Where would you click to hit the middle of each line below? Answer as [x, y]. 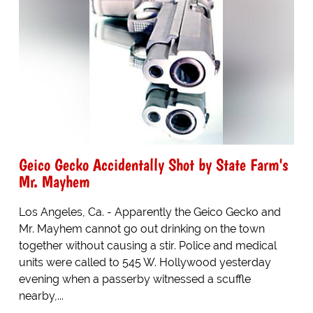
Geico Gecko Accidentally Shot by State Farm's [153, 164]
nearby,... [41, 296]
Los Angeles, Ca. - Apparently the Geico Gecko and [150, 212]
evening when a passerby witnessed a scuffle [134, 279]
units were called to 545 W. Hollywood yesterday [145, 262]
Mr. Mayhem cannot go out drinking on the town [141, 228]
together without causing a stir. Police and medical [147, 245]
